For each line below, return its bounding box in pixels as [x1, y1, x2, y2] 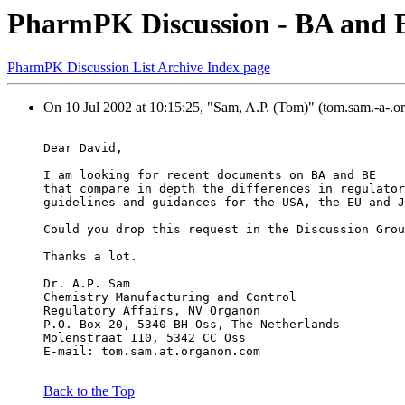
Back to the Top [43, 383, 135, 400]
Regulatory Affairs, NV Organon [43, 304, 260, 318]
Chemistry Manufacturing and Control [43, 290, 297, 305]
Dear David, [43, 141, 123, 155]
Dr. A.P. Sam [43, 277, 130, 291]
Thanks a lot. [43, 250, 137, 264]
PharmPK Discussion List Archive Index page [7, 60, 270, 76]
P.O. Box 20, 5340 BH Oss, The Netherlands [43, 317, 340, 332]
